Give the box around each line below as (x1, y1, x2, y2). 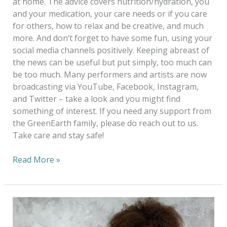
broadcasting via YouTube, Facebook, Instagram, (12, 81, 199, 92)
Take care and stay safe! (12, 129, 104, 141)
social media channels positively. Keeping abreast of (12, 44, 209, 56)
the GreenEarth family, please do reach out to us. (12, 117, 198, 129)
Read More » (12, 154, 60, 165)
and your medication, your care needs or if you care (12, 8, 207, 19)
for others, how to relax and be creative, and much (12, 20, 204, 31)
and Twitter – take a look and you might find (12, 93, 180, 104)
